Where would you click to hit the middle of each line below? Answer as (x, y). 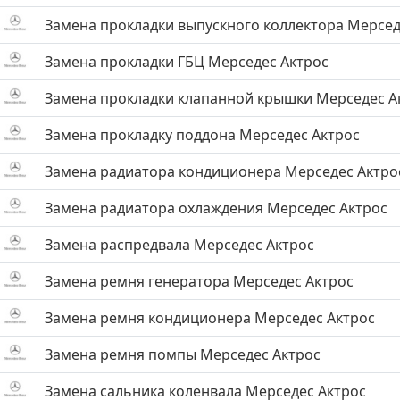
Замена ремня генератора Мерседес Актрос (199, 281)
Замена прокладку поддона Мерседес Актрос (202, 135)
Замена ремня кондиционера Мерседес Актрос (210, 318)
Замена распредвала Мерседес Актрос (179, 245)
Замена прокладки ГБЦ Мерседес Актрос (187, 62)
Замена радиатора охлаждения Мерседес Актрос (216, 208)
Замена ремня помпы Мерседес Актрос (183, 354)
